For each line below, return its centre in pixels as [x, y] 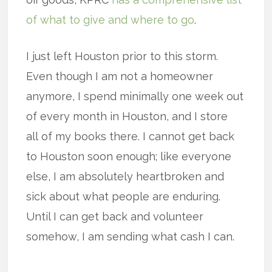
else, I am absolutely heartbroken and [125, 176]
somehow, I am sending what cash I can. [131, 236]
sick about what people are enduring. [124, 196]
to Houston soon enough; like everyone [129, 156]
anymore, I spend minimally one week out [135, 96]
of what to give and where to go [110, 20]
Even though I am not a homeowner [120, 76]
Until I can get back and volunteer [115, 216]
